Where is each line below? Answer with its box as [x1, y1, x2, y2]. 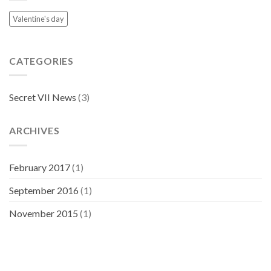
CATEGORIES [9, 54, 74, 67]
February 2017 [9, 161, 70, 173]
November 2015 [9, 207, 78, 219]
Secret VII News [9, 91, 76, 103]
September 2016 [9, 184, 79, 196]
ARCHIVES [9, 125, 60, 137]
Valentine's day [13, 13, 64, 24]
